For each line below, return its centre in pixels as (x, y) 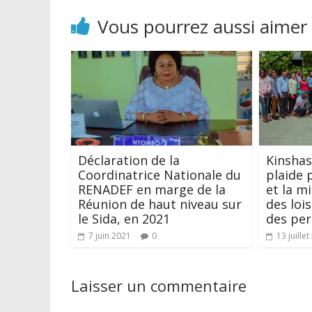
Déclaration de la (129, 160)
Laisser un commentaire (159, 285)
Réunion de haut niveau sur (160, 204)
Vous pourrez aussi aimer (202, 26)
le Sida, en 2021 (124, 218)
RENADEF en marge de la (152, 189)
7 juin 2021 (110, 235)
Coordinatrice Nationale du (159, 174)
